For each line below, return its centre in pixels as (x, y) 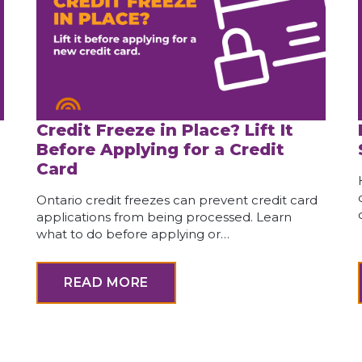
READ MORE (106, 283)
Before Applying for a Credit (161, 150)
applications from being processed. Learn (164, 217)
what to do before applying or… (133, 234)
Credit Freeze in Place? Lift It (165, 130)
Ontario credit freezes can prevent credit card (177, 200)
